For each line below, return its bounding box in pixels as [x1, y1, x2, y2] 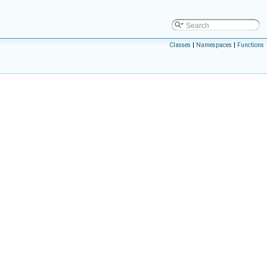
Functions [237, 41, 264, 49]
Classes [169, 41, 191, 49]
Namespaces [196, 41, 232, 49]
